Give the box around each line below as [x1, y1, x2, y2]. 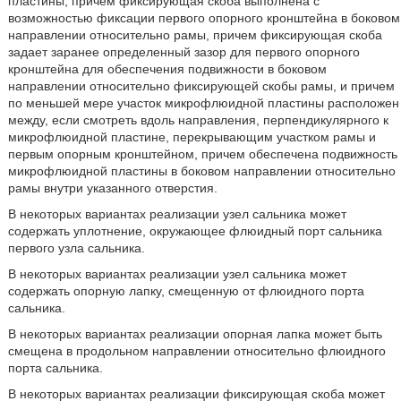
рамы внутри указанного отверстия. [7, 181, 218, 195]
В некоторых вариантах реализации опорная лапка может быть [7, 327, 382, 341]
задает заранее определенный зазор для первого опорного [7, 45, 360, 59]
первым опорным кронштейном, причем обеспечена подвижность [7, 147, 397, 161]
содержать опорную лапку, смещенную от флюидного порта [7, 284, 364, 298]
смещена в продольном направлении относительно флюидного [7, 344, 386, 358]
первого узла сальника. [7, 241, 145, 255]
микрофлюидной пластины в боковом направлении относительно [7, 164, 396, 178]
